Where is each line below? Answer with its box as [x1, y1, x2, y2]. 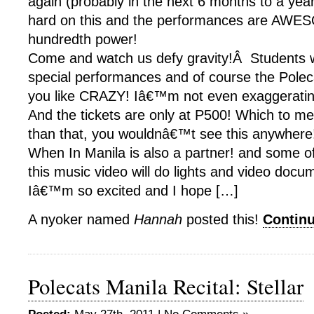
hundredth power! [28, 32, 137, 47]
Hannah [134, 212, 182, 227]
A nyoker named [28, 212, 134, 227]
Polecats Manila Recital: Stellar [28, 272, 303, 301]
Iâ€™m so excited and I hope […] [28, 183, 238, 198]
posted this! [182, 212, 263, 227]
